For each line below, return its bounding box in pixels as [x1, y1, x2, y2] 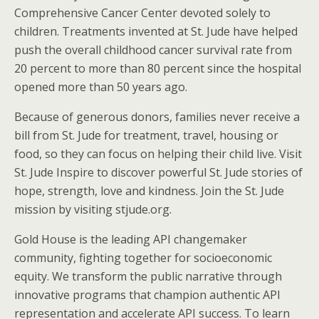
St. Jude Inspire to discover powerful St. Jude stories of [14, 164, 303, 180]
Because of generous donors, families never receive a [14, 108, 300, 125]
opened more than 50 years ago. [14, 78, 187, 95]
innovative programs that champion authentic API [14, 286, 281, 303]
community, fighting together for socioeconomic [14, 249, 272, 266]
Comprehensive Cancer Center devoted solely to [14, 4, 271, 21]
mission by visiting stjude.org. [14, 201, 172, 217]
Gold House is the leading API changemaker [14, 231, 247, 247]
